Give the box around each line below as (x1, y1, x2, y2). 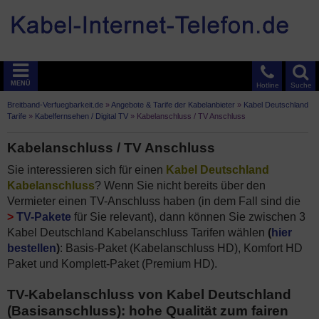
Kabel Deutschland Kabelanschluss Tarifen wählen (7, 226, 268, 239)
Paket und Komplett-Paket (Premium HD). (7, 258, 217, 270)
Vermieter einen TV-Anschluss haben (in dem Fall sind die (7, 195, 300, 207)
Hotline (256, 81, 279, 89)
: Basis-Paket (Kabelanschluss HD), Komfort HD (60, 242, 303, 254)
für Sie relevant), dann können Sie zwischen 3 (71, 211, 305, 223)
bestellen (7, 242, 56, 254)
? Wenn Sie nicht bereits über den (95, 179, 266, 192)
